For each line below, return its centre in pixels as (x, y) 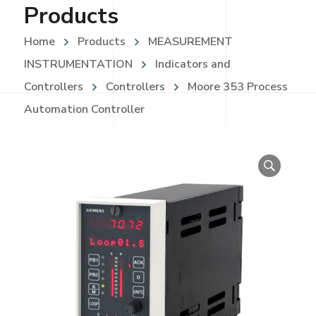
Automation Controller (84, 110)
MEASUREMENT (190, 42)
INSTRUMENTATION (78, 65)
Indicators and (193, 65)
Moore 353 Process (237, 87)
